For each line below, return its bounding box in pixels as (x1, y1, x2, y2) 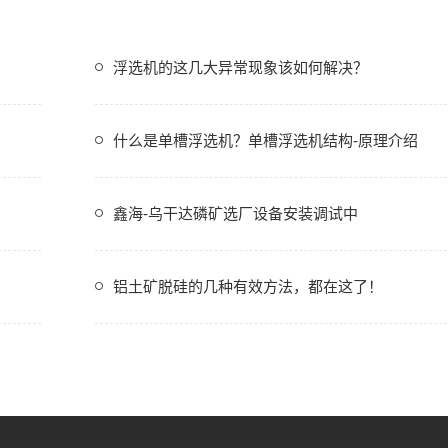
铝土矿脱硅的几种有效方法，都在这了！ (112, 278, 383, 295)
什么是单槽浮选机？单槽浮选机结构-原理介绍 (112, 132, 418, 149)
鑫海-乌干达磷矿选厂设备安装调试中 (112, 205, 358, 222)
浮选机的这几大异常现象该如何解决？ (112, 59, 368, 76)
